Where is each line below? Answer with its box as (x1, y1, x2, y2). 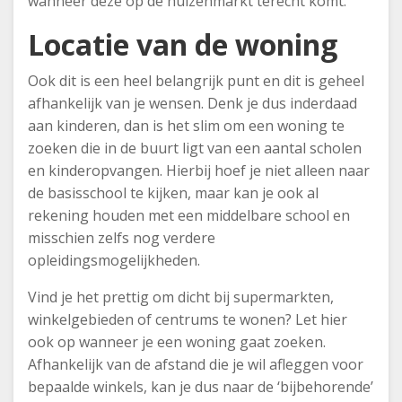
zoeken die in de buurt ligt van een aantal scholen (28, 138, 362, 158)
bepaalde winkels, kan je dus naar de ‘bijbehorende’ (28, 377, 373, 397)
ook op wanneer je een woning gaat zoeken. (28, 332, 326, 352)
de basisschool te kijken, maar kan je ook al (28, 183, 319, 203)
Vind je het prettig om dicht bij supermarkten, (28, 287, 334, 307)
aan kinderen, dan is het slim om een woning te (28, 116, 345, 135)
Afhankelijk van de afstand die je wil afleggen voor (28, 354, 363, 374)
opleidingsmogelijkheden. (28, 250, 204, 270)
